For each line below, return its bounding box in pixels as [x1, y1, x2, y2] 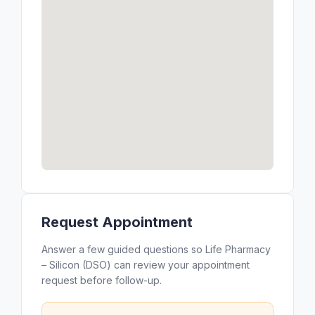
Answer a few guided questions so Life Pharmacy [41, 243, 271, 255]
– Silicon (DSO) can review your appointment [41, 259, 250, 271]
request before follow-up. [41, 274, 162, 286]
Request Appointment [41, 214, 193, 231]
